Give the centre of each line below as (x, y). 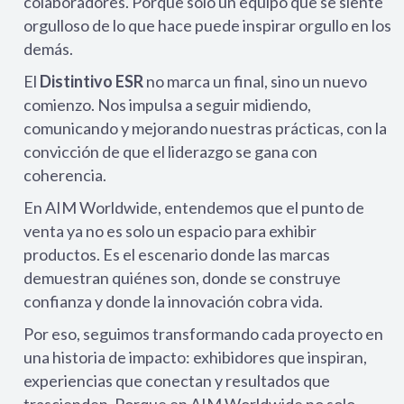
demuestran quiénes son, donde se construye (182, 278)
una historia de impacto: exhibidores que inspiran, (195, 357)
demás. (48, 49)
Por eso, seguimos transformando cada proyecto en (203, 334)
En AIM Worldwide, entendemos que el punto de (194, 207)
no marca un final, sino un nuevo (255, 81)
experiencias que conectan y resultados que (177, 381)
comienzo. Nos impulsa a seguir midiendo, (167, 105)
